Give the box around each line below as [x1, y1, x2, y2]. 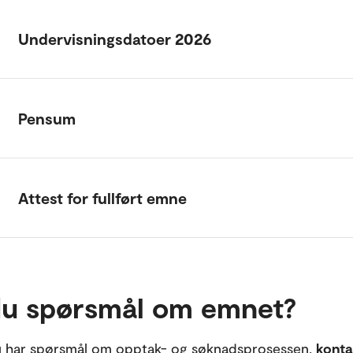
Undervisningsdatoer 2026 [18, 29, 212, 48]
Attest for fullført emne [18, 188, 187, 207]
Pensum [18, 109, 76, 128]
